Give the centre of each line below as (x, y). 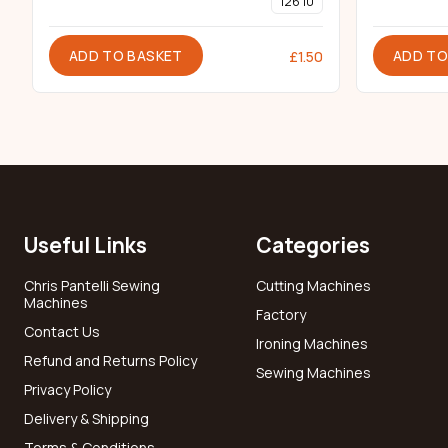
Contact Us (62, 332)
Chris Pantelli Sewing (92, 286)
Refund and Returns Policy (110, 361)
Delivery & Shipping (86, 419)
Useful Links (85, 245)
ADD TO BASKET (126, 56)
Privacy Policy (67, 390)
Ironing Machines (312, 344)
